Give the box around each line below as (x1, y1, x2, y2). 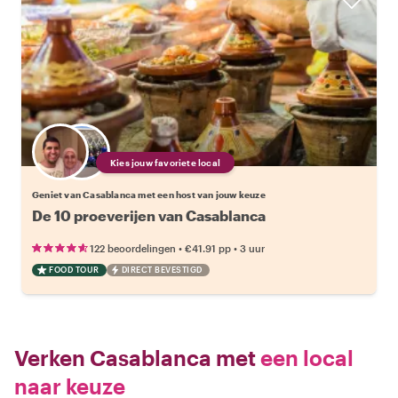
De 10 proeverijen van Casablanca (32, 207, 266, 224)
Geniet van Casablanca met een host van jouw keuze (32, 189, 266, 200)
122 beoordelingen (90, 243, 176, 254)
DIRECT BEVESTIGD (121, 265, 203, 275)
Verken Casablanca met (14, 345, 256, 370)
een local (256, 345, 354, 370)
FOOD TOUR (49, 265, 99, 275)
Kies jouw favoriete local (110, 157, 220, 168)
